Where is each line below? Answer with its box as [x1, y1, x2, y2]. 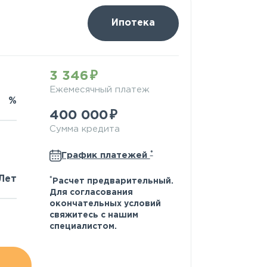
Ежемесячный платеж [49, 85, 150, 94]
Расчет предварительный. [52, 177, 173, 185]
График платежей [61, 151, 150, 160]
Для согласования [49, 188, 133, 196]
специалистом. [49, 222, 117, 230]
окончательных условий [49, 200, 161, 207]
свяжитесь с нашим [49, 211, 138, 219]
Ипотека [111, 18, 155, 28]
